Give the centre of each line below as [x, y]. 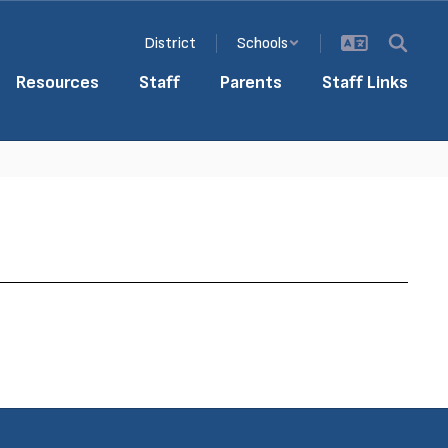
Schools [262, 43]
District [170, 43]
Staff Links [365, 82]
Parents [251, 82]
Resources [57, 82]
